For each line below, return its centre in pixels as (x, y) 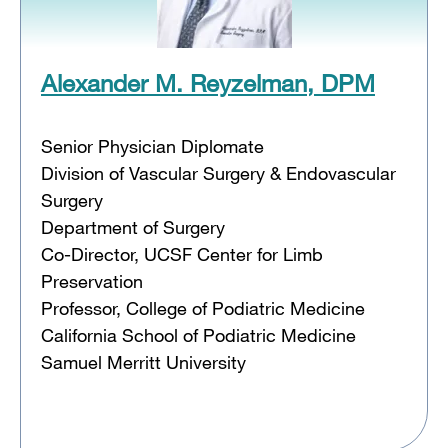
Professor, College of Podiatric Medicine (203, 307)
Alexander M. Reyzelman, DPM (208, 82)
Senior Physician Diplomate (152, 145)
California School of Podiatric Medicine (198, 334)
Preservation (92, 280)
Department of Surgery (133, 226)
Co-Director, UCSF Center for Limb (182, 253)
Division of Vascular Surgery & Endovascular (218, 172)
